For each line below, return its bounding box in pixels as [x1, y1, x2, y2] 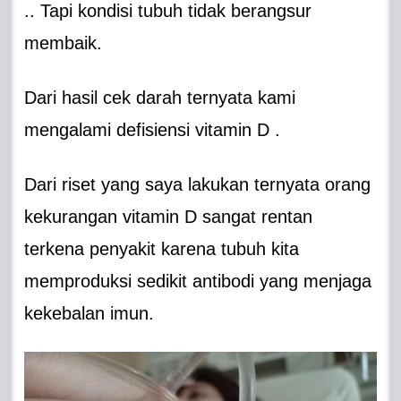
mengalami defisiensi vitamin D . [24, 119, 281, 140]
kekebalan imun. [24, 303, 155, 323]
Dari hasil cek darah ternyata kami [24, 87, 296, 107]
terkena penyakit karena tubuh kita [24, 238, 300, 259]
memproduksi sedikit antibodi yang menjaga [24, 270, 372, 291]
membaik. [24, 32, 103, 53]
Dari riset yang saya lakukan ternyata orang [24, 174, 371, 194]
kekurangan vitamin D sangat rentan [24, 206, 313, 226]
